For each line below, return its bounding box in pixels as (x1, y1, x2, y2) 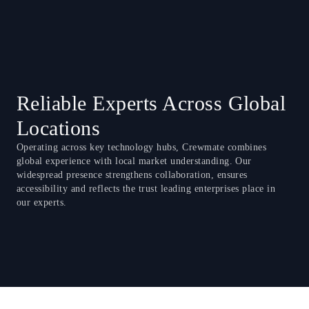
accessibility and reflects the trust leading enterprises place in (17, 183, 276, 194)
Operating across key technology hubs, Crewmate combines (17, 141, 267, 152)
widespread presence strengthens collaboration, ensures (17, 169, 248, 180)
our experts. (17, 197, 67, 208)
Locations (17, 116, 101, 139)
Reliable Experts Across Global (17, 91, 286, 114)
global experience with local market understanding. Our (17, 155, 252, 166)
